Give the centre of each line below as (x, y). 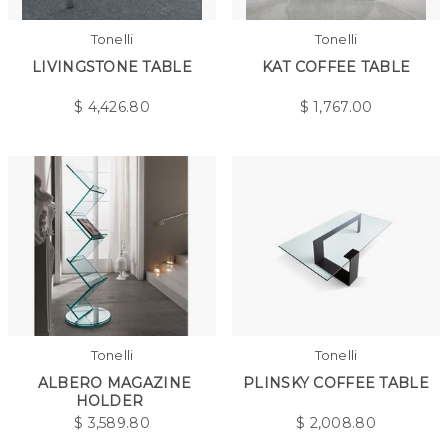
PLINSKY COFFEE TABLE (336, 383)
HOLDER (109, 401)
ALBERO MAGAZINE (114, 383)
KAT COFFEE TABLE (336, 67)
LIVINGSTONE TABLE (112, 67)
